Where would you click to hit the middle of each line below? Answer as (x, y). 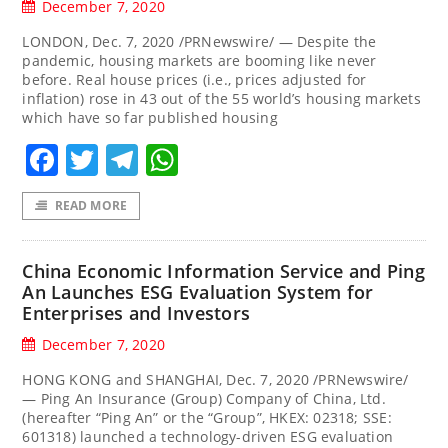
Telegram (211, 159)
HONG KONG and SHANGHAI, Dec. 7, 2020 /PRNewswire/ (215, 379)
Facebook (132, 159)
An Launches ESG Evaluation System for (198, 291)
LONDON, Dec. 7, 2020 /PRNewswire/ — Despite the (199, 41)
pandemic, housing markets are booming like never (199, 60)
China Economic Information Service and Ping (224, 270)
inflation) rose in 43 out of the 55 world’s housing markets (221, 98)
